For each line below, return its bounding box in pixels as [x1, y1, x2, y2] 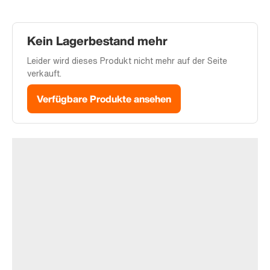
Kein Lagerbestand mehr [27, 32, 168, 49]
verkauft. [27, 67, 61, 80]
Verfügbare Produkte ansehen [37, 92, 171, 106]
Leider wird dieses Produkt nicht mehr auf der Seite [27, 54, 227, 67]
